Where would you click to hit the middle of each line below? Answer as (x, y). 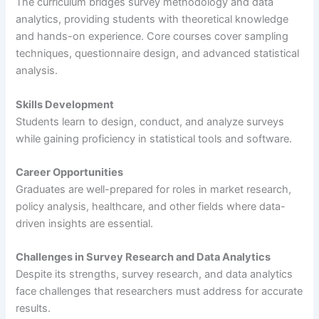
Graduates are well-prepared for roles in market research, (154, 190)
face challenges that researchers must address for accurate (159, 292)
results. (33, 309)
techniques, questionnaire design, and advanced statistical (158, 54)
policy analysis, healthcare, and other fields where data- (151, 207)
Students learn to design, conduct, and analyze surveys (150, 121)
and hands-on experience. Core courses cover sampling (152, 37)
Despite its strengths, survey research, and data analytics (155, 274)
